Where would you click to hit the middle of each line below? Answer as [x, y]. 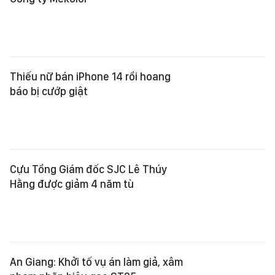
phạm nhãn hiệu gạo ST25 [73, 260]
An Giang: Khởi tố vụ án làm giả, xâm [96, 245]
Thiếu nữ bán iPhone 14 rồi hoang [90, 60]
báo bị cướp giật [49, 74]
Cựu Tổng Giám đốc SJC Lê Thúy [88, 152]
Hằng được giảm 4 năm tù [72, 167]
